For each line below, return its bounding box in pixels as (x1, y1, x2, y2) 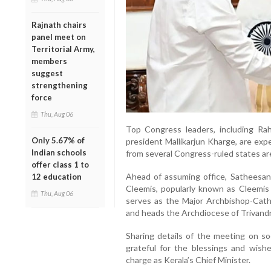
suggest (31, 68, 63, 78)
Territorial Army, (31, 44, 95, 54)
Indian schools (31, 147, 87, 157)
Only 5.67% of (31, 135, 85, 145)
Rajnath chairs (31, 19, 87, 30)
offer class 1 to (31, 159, 89, 169)
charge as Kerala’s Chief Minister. (125, 254, 250, 265)
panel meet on (31, 31, 86, 42)
